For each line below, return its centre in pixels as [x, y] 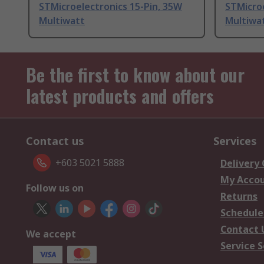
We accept [51, 234]
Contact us [55, 141]
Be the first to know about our [135, 75]
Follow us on [55, 188]
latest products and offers [120, 96]
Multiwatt [62, 21]
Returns [239, 197]
